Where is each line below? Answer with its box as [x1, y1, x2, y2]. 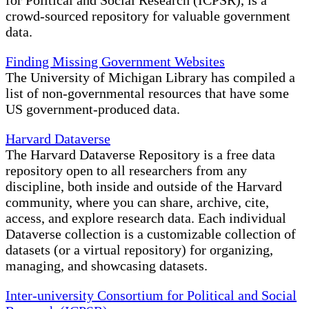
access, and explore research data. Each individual [6, 210, 286, 226]
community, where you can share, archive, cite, [6, 195, 269, 210]
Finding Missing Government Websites [6, 54, 225, 70]
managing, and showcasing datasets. [6, 258, 208, 274]
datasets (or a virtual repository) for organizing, [6, 242, 273, 258]
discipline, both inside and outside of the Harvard [6, 179, 282, 195]
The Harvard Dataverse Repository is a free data [6, 147, 275, 163]
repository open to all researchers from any [6, 163, 247, 179]
